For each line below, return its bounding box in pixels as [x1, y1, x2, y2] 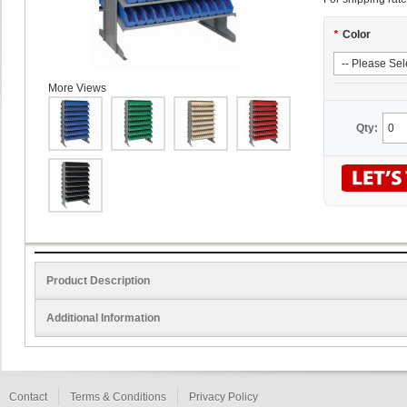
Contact [9, 391, 47, 403]
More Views [48, 82, 106, 94]
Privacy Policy [189, 391, 258, 403]
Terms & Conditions [70, 391, 166, 403]
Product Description [46, 274, 150, 287]
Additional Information [46, 312, 160, 324]
